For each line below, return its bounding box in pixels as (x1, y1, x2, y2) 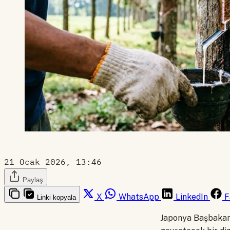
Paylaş (23, 176, 43, 184)
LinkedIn (176, 192, 208, 202)
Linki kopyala (37, 194, 76, 202)
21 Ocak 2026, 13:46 (4, 157, 102, 167)
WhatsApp (119, 192, 159, 202)
